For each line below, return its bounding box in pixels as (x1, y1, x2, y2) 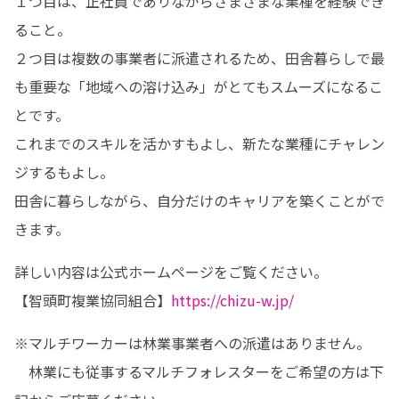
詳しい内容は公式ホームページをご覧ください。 (14, 261, 328, 282)
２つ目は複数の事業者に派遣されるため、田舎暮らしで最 (14, 47, 385, 69)
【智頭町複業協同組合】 (14, 289, 171, 311)
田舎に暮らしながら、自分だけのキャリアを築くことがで (14, 190, 385, 211)
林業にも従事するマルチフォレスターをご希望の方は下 (14, 361, 384, 382)
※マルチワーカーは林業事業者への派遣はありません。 (14, 332, 370, 354)
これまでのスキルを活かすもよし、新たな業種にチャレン (14, 133, 385, 154)
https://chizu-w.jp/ (171, 289, 294, 311)
